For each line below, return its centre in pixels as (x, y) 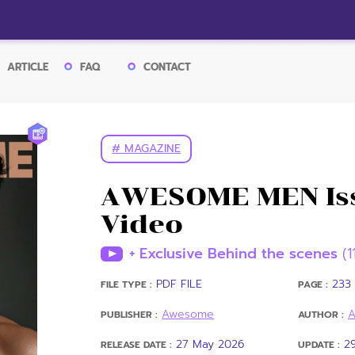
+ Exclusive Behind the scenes (236, 254)
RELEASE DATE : (137, 345)
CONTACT (167, 67)
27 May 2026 (210, 344)
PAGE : (313, 284)
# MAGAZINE (147, 149)
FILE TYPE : (127, 284)
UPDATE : (319, 345)
